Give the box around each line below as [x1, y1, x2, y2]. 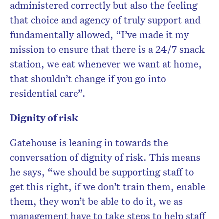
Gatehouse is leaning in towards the [10, 136, 168, 149]
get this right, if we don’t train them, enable [10, 180, 205, 193]
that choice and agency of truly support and [10, 13, 200, 26]
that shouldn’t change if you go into [10, 72, 166, 85]
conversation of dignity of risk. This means [10, 151, 200, 164]
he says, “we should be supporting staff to [10, 165, 194, 178]
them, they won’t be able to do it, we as [10, 195, 183, 208]
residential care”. [10, 87, 86, 100]
